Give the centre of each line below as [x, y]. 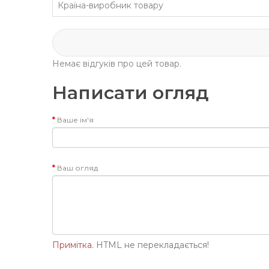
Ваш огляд [77, 168]
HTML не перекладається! [151, 245]
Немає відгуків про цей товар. [117, 63]
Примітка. [73, 245]
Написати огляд [131, 92]
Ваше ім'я [75, 119]
